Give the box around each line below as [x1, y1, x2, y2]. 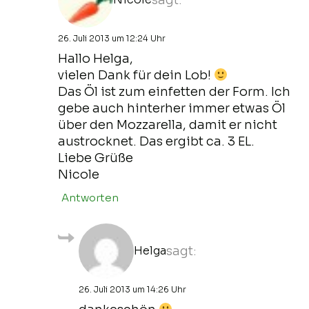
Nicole [58, 166, 99, 182]
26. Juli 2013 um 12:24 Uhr [58, 32, 166, 43]
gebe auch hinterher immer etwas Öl [58, 100, 286, 116]
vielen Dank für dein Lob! [58, 67, 214, 83]
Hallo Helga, [58, 50, 133, 66]
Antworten [61, 190, 119, 204]
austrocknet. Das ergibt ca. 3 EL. [58, 133, 255, 149]
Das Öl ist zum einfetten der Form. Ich [58, 83, 290, 99]
